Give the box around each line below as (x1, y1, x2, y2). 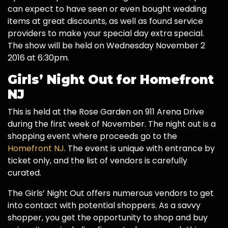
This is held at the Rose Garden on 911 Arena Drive (8, 106, 204, 118)
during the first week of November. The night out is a (8, 118, 216, 130)
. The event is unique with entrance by (64, 142, 215, 155)
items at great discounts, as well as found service (8, 15, 203, 27)
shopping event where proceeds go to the (8, 130, 177, 142)
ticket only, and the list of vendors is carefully (8, 155, 187, 167)
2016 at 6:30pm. (8, 52, 69, 64)
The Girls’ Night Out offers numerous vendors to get (8, 187, 214, 199)
